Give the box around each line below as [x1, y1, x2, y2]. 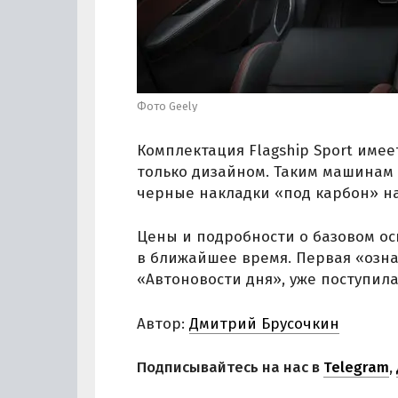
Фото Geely [137, 99, 197, 114]
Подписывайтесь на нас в [137, 358, 323, 378]
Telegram [323, 358, 389, 378]
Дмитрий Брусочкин [189, 314, 339, 333]
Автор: [137, 314, 189, 333]
